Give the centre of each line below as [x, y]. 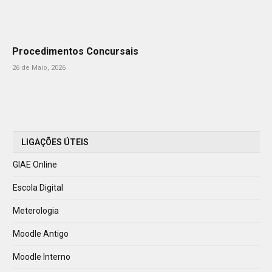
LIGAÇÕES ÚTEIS [55, 142]
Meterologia [36, 210]
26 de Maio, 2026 [39, 67]
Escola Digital [38, 187]
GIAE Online [35, 164]
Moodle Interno [42, 257]
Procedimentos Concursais [75, 51]
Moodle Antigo [41, 233]
